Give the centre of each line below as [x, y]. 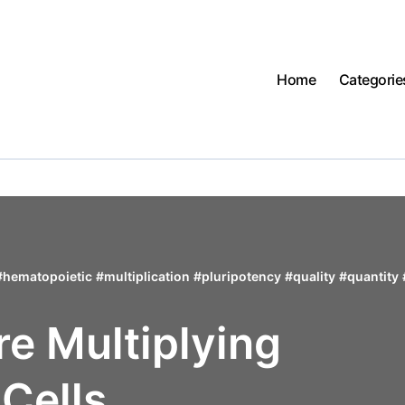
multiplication [147, 276]
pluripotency [242, 276]
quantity [373, 276]
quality [315, 276]
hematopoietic [48, 276]
